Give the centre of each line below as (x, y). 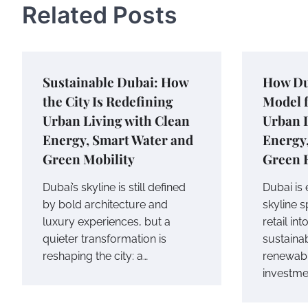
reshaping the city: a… (95, 256)
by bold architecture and (105, 205)
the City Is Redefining (108, 101)
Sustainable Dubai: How (116, 82)
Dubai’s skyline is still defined (114, 188)
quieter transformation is (104, 239)
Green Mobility (89, 159)
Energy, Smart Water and (118, 140)
